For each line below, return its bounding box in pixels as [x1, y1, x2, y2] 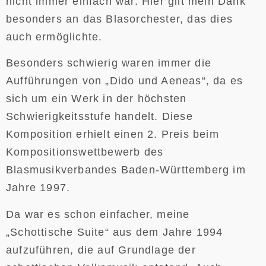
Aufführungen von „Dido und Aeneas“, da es [6, 75, 243, 87]
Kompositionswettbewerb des [6, 146, 164, 159]
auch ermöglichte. [6, 30, 103, 43]
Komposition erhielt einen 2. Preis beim [6, 128, 219, 141]
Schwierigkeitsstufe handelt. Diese [6, 110, 193, 123]
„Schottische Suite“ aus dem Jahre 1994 [6, 226, 223, 238]
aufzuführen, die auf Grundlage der [6, 243, 196, 256]
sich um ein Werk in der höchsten [6, 93, 187, 105]
